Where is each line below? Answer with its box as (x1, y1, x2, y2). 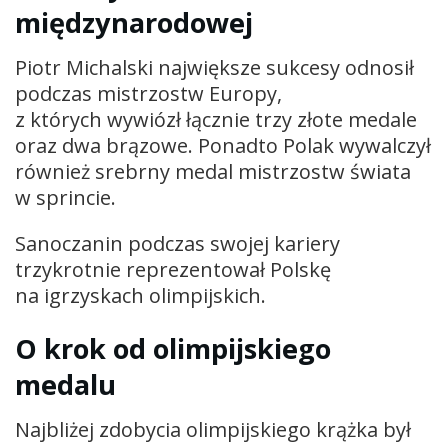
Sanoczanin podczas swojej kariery (15, 229, 340, 257)
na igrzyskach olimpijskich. (15, 281, 266, 309)
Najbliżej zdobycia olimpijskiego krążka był (15, 416, 411, 444)
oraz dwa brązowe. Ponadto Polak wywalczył (15, 131, 431, 159)
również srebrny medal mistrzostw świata (15, 157, 411, 185)
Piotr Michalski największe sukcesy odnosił (15, 53, 414, 81)
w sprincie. (15, 183, 116, 211)
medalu (15, 366, 116, 404)
